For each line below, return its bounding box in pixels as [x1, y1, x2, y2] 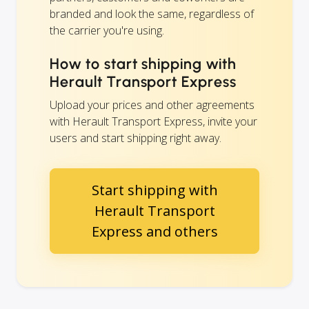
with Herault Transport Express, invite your [50, 113, 257, 129]
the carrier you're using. [50, 22, 164, 38]
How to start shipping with [50, 54, 237, 73]
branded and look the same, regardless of [50, 6, 254, 21]
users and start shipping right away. [50, 130, 221, 146]
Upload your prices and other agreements [50, 97, 255, 112]
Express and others [91, 221, 218, 241]
